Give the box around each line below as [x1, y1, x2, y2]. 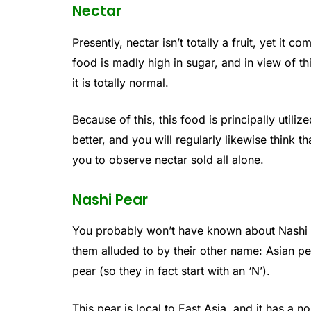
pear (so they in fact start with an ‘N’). [72, 264, 271, 278]
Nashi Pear [72, 189, 149, 210]
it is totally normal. [72, 75, 169, 90]
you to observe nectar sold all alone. [72, 153, 264, 167]
